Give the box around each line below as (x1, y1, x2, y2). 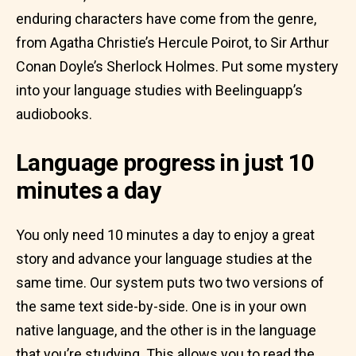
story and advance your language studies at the (16, 250, 312, 267)
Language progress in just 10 (16, 149, 315, 176)
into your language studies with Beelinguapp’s (16, 82, 303, 99)
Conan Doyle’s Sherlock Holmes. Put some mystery (16, 58, 339, 75)
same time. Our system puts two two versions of (16, 274, 324, 291)
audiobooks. (16, 106, 92, 122)
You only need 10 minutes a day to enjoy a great (16, 226, 315, 243)
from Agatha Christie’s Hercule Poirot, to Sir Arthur (16, 34, 329, 51)
